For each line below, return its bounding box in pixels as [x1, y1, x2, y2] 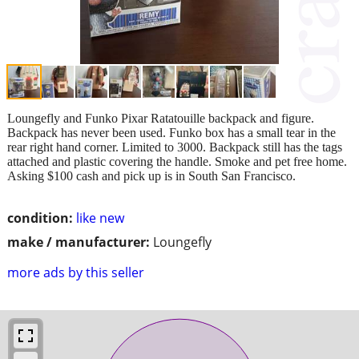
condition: [7, 208, 73, 227]
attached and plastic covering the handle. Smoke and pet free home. [7, 154, 347, 168]
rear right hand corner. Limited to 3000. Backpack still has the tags [7, 139, 342, 154]
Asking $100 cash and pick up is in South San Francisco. [7, 168, 296, 183]
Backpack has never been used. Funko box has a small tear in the [7, 125, 336, 139]
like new [76, 208, 124, 227]
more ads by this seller [7, 263, 144, 281]
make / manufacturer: [7, 232, 150, 251]
